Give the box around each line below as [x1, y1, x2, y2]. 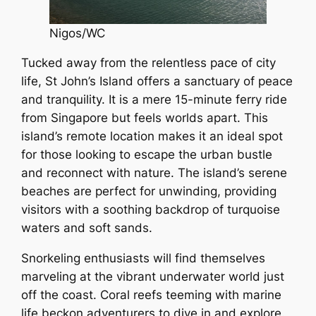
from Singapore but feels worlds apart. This [21, 111, 269, 126]
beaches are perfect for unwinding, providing [21, 184, 277, 199]
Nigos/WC [49, 25, 106, 40]
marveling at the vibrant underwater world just [21, 269, 285, 284]
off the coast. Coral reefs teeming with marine [21, 288, 282, 303]
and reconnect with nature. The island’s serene [21, 166, 288, 181]
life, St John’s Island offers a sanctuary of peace [21, 74, 293, 89]
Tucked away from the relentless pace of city [21, 56, 276, 71]
